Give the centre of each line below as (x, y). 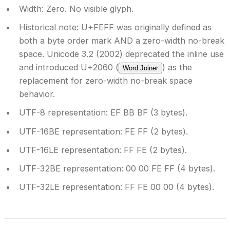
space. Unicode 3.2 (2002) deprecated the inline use (121, 54)
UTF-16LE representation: (70, 150)
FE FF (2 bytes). (155, 131)
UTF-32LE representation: (70, 187)
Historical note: (49, 27)
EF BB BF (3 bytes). (147, 113)
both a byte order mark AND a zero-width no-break (121, 41)
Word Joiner (140, 68)
